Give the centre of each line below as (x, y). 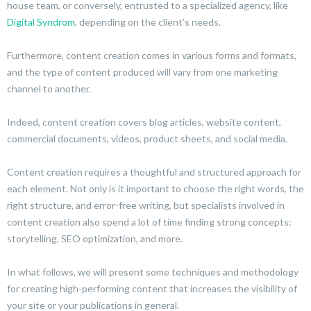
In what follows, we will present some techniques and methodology (153, 272)
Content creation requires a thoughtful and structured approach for (154, 172)
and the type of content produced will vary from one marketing (142, 72)
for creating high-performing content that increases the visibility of (152, 288)
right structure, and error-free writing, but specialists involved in (146, 205)
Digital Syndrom (41, 22)
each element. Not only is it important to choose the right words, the (155, 188)
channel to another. (49, 89)
